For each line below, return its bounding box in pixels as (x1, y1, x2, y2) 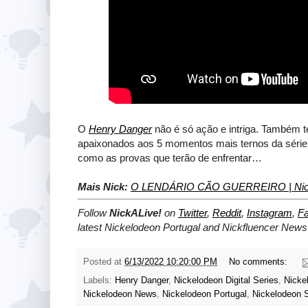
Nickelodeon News (83, 289, 157, 300)
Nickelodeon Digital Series (174, 276, 278, 286)
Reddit (212, 206, 241, 219)
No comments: (228, 257, 290, 267)
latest (78, 221, 104, 233)
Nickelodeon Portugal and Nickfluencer (104, 221, 281, 233)
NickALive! (109, 206, 162, 219)
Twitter (178, 206, 207, 219)
